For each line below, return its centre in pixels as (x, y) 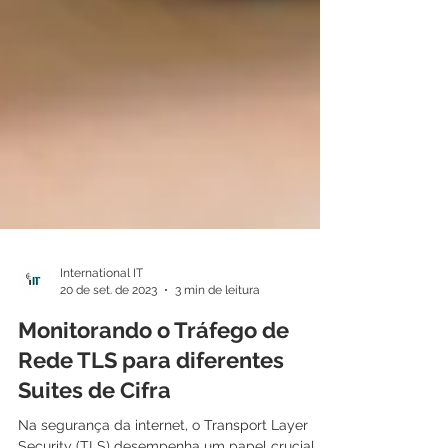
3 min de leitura (217, 361)
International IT (101, 345)
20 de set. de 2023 (108, 361)
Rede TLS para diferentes (151, 432)
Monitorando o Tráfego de (153, 402)
